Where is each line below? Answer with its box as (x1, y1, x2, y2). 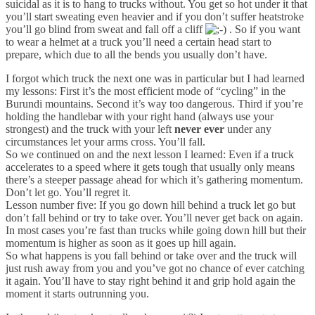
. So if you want (226, 22, 300, 35)
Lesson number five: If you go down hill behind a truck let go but (6, 198, 295, 211)
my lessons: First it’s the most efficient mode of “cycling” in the (6, 84, 285, 97)
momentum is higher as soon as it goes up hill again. (6, 236, 236, 249)
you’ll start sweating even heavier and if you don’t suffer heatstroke (6, 10, 304, 22)
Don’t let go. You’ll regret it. (6, 186, 131, 198)
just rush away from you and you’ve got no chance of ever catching (6, 262, 304, 274)
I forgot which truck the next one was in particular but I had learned (6, 72, 304, 84)
